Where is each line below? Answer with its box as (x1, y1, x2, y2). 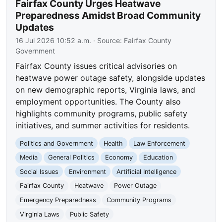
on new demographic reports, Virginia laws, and (15, 84, 196, 95)
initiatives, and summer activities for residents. (15, 120, 190, 130)
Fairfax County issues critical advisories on (15, 60, 177, 71)
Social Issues (20, 167, 59, 175)
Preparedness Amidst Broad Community (15, 9, 201, 21)
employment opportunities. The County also (15, 96, 181, 107)
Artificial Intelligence (116, 167, 176, 175)
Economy (105, 154, 133, 162)
